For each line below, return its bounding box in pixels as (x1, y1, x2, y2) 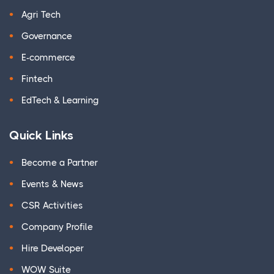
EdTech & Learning (21, 95, 99, 106)
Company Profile (21, 221, 93, 233)
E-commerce (21, 52, 75, 64)
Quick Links (9, 128, 73, 143)
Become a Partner (21, 157, 98, 169)
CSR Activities (21, 200, 83, 212)
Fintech (21, 73, 53, 85)
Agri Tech (21, 9, 61, 21)
